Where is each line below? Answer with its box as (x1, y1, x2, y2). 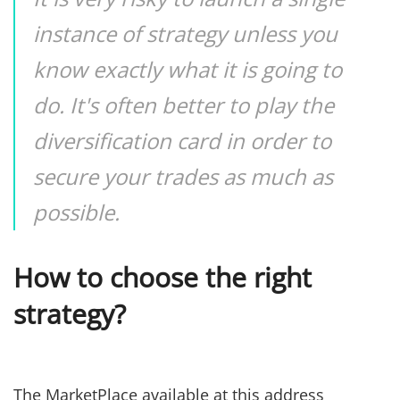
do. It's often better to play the (33, 90, 334, 121)
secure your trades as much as (33, 162, 333, 192)
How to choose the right (13, 259, 312, 296)
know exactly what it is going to (33, 54, 342, 85)
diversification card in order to (33, 126, 331, 156)
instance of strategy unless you (33, 19, 337, 49)
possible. (33, 197, 120, 228)
